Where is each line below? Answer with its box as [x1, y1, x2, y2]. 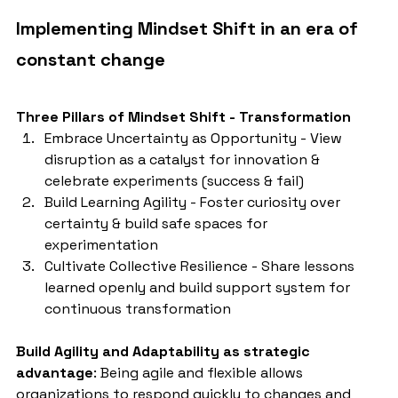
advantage [16, 363, 93, 383]
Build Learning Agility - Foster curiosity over [44, 193, 344, 212]
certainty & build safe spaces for [44, 214, 271, 234]
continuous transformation [44, 299, 231, 319]
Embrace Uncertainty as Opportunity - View [44, 129, 346, 148]
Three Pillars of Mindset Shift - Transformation [16, 107, 351, 127]
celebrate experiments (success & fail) [44, 171, 304, 191]
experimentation [44, 235, 158, 255]
